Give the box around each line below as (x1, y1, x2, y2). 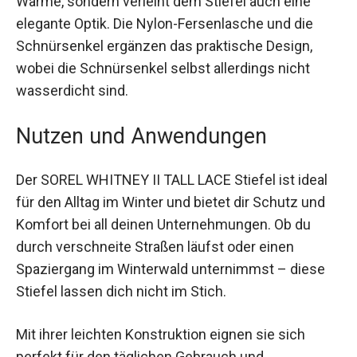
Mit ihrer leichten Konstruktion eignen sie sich (16, 315, 305, 332)
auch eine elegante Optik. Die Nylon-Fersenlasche (16, 5, 328, 22)
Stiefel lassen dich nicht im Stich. (16, 273, 226, 290)
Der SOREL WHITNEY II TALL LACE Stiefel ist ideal (16, 161, 328, 178)
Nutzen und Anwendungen (16, 113, 267, 139)
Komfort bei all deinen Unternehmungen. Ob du (16, 206, 311, 223)
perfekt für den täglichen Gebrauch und (16, 337, 264, 355)
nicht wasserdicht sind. (16, 72, 163, 89)
